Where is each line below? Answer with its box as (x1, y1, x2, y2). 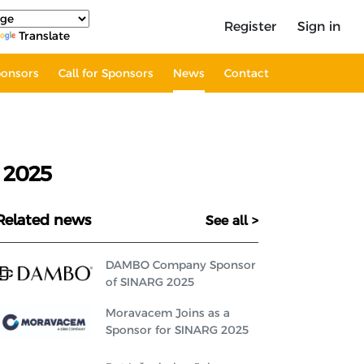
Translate (19, 28, 71, 43)
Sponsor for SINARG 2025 (106, 323, 249, 338)
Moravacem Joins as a (106, 305, 230, 321)
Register (223, 19, 276, 34)
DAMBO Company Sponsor (106, 257, 256, 272)
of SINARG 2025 (106, 274, 194, 289)
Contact (224, 65, 269, 80)
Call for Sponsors (58, 65, 154, 80)
